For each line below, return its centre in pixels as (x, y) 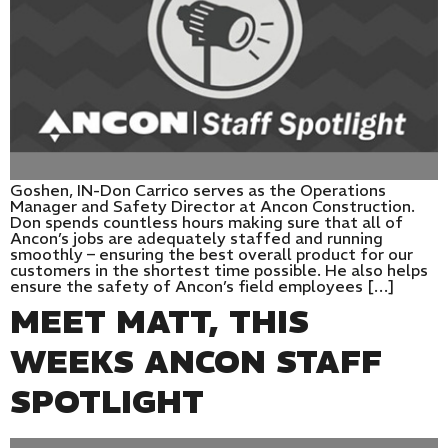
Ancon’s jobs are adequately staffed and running (196, 237)
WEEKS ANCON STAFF (196, 361)
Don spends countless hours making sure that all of (206, 221)
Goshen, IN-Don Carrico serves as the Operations (198, 189)
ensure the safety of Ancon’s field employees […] (202, 285)
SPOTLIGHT (107, 401)
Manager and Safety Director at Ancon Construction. (212, 205)
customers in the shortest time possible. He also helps (219, 269)
